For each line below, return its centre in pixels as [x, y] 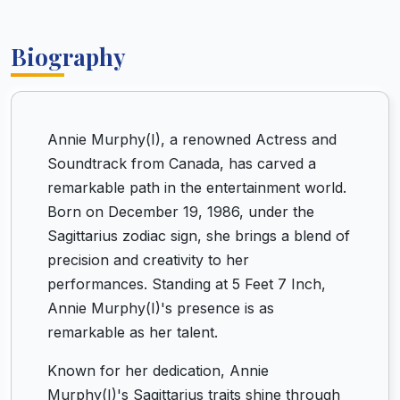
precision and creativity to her [148, 260]
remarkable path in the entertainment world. [197, 187]
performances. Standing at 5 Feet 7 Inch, [187, 284]
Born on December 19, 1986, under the [181, 212]
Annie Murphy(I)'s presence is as [161, 308]
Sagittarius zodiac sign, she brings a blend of [199, 236]
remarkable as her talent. [133, 332]
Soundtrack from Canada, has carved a [182, 163]
